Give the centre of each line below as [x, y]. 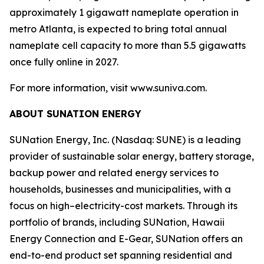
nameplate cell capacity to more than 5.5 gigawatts [128, 45]
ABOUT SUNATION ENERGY [75, 114]
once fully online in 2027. [64, 62]
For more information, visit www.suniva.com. [108, 88]
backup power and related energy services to [114, 173]
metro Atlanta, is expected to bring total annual [118, 29]
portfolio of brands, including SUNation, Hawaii [117, 222]
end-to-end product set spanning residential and [121, 255]
